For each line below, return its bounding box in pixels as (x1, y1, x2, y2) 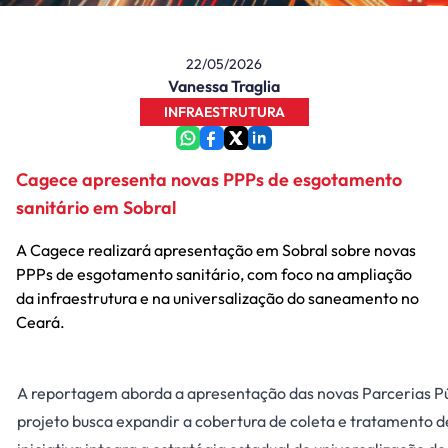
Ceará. (16, 312, 65, 332)
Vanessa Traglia (168, 76, 280, 96)
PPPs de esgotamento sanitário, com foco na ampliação (16, 264, 412, 284)
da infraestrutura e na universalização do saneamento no (16, 288, 419, 308)
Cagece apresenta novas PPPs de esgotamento (16, 168, 402, 191)
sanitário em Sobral (16, 196, 176, 219)
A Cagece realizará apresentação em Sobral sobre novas (16, 240, 416, 260)
